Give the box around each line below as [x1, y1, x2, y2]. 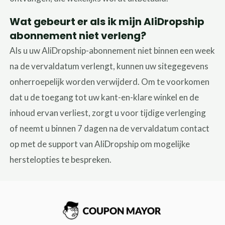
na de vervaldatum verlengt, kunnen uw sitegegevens [10, 60, 209, 71]
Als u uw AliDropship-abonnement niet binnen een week [10, 45, 215, 56]
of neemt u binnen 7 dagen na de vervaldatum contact [10, 123, 210, 134]
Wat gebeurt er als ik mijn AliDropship [10, 14, 205, 29]
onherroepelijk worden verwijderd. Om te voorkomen [10, 76, 210, 87]
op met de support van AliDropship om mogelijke [10, 138, 190, 149]
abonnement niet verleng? [10, 28, 147, 43]
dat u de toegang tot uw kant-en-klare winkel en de [10, 91, 199, 102]
